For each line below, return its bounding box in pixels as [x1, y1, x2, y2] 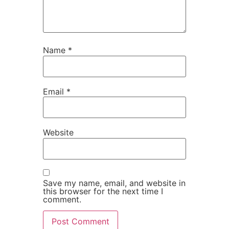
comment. [43, 194, 81, 204]
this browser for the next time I [43, 186, 163, 196]
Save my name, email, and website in [43, 177, 186, 188]
